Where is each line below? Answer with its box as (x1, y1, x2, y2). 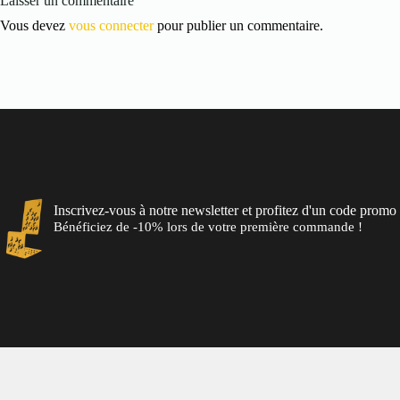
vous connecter (69, 18, 154, 34)
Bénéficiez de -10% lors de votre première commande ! (54, 220, 362, 235)
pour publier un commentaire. (154, 18, 323, 34)
